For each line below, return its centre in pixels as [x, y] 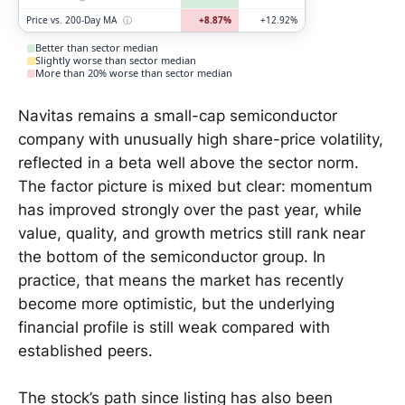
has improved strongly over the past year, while [190, 209]
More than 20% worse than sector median [134, 73]
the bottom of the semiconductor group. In [172, 256]
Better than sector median [97, 48]
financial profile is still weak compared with [174, 327]
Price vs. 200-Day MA [73, 20]
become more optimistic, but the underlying [176, 303]
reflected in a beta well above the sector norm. [188, 162]
